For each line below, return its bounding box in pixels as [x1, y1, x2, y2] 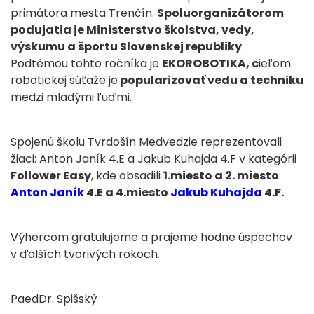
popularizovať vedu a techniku [118, 72, 303, 89]
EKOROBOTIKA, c [162, 55, 259, 72]
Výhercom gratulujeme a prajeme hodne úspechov [11, 229, 292, 246]
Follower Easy [11, 168, 91, 184]
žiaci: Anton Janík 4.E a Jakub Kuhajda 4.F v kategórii [11, 151, 296, 168]
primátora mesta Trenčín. [11, 5, 157, 22]
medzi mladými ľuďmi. [11, 89, 132, 106]
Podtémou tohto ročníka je [11, 55, 162, 72]
